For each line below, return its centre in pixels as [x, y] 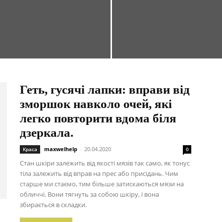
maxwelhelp [61, 149]
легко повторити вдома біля [98, 118]
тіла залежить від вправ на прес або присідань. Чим [99, 173]
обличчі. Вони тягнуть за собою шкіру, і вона [89, 194]
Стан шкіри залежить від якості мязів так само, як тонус [105, 163]
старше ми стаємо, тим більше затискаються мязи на [102, 184]
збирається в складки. [53, 205]
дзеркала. [47, 133]
